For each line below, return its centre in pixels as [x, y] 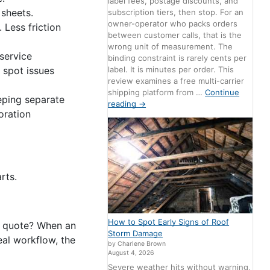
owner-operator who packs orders [173, 24]
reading [124, 104]
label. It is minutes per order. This [171, 70]
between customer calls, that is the [175, 35]
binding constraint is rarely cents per [177, 58]
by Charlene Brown [137, 244]
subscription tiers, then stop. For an [176, 12]
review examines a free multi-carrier [176, 81]
